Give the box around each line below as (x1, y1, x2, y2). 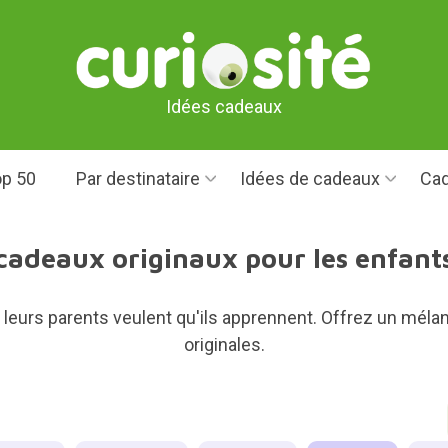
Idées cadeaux (166, 95, 282, 117)
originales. (183, 334, 265, 355)
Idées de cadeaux (239, 168, 380, 189)
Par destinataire (75, 168, 200, 189)
